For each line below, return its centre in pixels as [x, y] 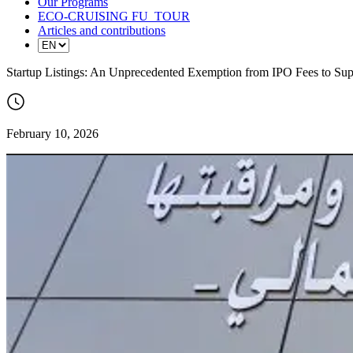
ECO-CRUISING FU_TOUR [114, 16]
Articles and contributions [102, 30]
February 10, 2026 [52, 133]
